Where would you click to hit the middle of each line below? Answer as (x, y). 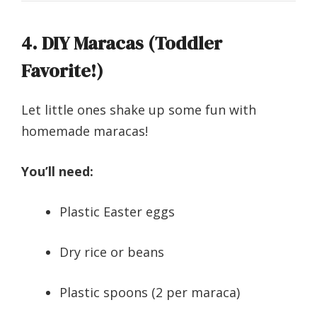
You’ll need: (57, 172)
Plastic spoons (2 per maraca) (150, 293)
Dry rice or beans (112, 252)
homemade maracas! (85, 131)
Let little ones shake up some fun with (139, 110)
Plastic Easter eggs (117, 212)
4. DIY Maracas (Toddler (122, 44)
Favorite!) (62, 71)
